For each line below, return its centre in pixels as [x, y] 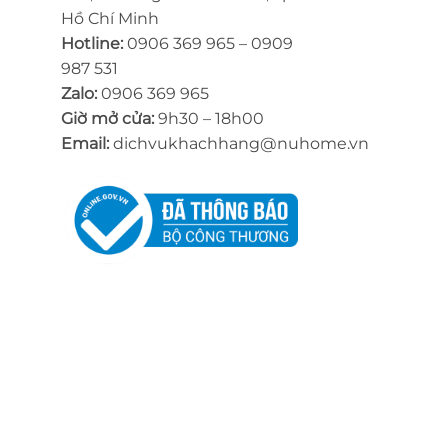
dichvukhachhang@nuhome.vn [239, 143]
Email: [85, 143]
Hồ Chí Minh [110, 18]
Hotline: [94, 43]
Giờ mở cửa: [109, 118]
